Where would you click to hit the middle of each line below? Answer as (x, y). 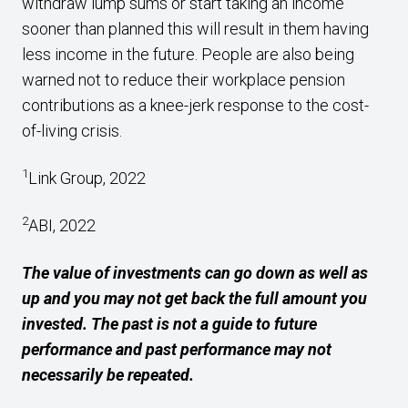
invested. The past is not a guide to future (169, 324)
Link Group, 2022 (89, 178)
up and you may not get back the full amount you (194, 298)
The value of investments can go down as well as (195, 273)
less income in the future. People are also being (188, 54)
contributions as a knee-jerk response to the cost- (195, 105)
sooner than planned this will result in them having (195, 29)
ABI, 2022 (64, 225)
